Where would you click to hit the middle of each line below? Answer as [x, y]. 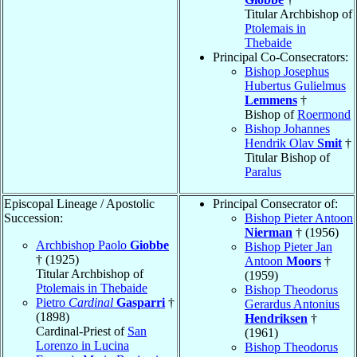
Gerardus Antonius [292, 304]
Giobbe [149, 245]
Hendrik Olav [281, 143]
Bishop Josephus [287, 71]
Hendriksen [276, 318]
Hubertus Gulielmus [295, 85]
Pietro [52, 302]
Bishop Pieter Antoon [299, 218]
